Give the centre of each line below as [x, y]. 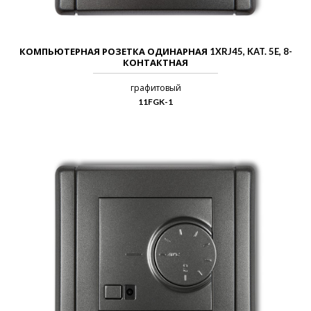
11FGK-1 [155, 102]
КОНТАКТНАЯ [155, 62]
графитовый [155, 88]
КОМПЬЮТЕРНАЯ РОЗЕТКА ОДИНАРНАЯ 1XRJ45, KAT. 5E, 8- [155, 51]
